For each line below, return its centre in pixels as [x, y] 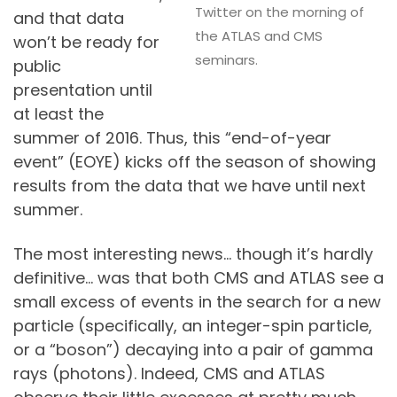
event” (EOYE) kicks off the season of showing [195, 162]
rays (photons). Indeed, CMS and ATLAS [169, 373]
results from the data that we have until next [190, 186]
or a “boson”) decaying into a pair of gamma [193, 349]
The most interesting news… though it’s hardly [193, 253]
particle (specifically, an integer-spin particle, [193, 325]
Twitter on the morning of [280, 12]
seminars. [226, 60]
